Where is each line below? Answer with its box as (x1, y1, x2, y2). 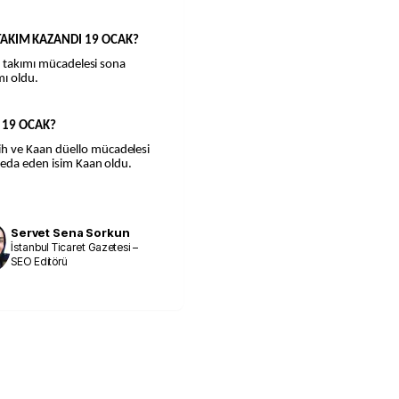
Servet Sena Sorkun (11, 225, 130, 240)
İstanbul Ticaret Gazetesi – (11, 240, 138, 255)
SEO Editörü (11, 255, 69, 269)
